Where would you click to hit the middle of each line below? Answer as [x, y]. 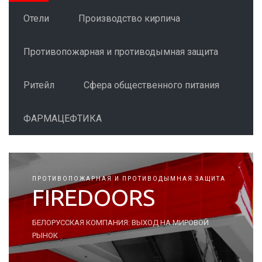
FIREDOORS [94, 197]
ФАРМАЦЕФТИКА [63, 118]
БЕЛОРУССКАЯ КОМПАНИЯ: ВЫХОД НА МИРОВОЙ [120, 223]
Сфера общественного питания [151, 85]
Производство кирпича [129, 18]
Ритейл [39, 85]
